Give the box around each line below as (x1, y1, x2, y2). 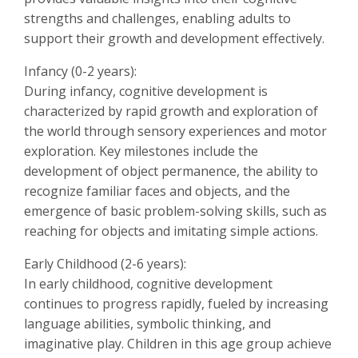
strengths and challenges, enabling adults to (24, 10, 291, 27)
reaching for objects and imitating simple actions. (24, 222, 318, 240)
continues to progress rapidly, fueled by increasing (24, 295, 328, 312)
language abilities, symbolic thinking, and (24, 315, 271, 332)
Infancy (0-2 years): (24, 62, 137, 80)
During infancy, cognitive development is (24, 82, 268, 100)
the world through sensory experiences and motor (24, 122, 327, 140)
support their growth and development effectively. (24, 30, 324, 47)
